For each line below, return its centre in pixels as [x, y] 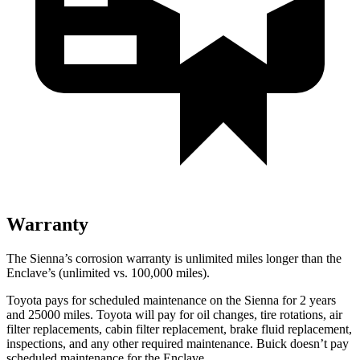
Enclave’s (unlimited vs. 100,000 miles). [108, 272]
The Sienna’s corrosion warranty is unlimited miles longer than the [174, 258]
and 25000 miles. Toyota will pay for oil [110, 314]
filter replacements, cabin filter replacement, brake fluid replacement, [179, 329]
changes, [235, 314]
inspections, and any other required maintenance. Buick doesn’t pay [178, 343]
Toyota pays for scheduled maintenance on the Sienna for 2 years [171, 300]
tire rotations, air [300, 314]
